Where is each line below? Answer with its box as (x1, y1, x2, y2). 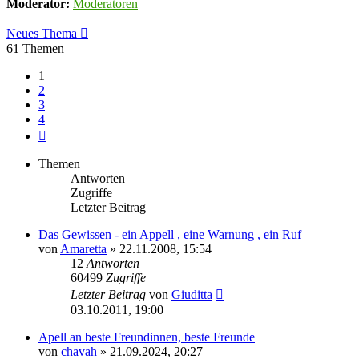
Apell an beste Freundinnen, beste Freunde (38, 329, 255, 344)
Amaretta (60, 241, 107, 256)
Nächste (46, 125, 87, 139)
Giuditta (171, 287, 212, 301)
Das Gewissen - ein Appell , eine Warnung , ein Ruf (38, 227, 301, 241)
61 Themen (6, 41, 64, 55)
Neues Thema (6, 26, 77, 40)
